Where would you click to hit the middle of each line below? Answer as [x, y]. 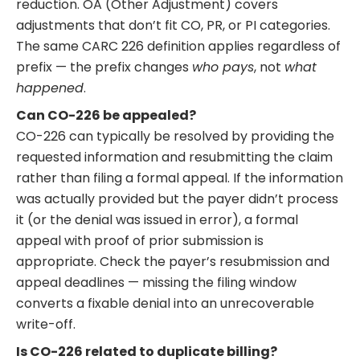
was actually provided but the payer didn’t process [177, 199]
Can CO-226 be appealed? [106, 116]
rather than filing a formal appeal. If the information [180, 178]
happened [50, 88]
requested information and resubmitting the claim [174, 157]
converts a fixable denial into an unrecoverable [165, 304]
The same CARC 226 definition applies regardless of [178, 47]
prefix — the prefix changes [104, 67]
